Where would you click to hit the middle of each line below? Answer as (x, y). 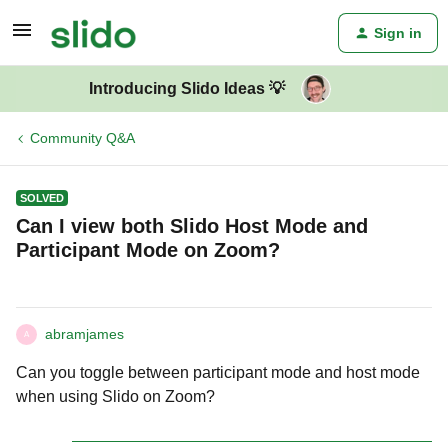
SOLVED (42, 198)
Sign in (398, 33)
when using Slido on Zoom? (115, 396)
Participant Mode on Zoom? (148, 250)
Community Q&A (82, 138)
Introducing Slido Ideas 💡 (187, 88)
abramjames (84, 334)
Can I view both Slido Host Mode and (192, 226)
